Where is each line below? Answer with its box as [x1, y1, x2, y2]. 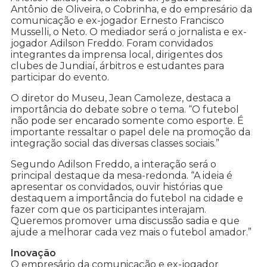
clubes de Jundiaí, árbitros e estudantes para [11, 60, 224, 72]
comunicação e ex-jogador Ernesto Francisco [11, 15, 224, 27]
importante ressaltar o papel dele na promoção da [11, 126, 250, 138]
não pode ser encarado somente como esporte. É [11, 115, 244, 127]
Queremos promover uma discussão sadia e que [11, 215, 240, 227]
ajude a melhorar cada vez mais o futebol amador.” [11, 226, 252, 238]
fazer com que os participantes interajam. [11, 204, 206, 216]
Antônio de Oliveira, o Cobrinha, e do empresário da [11, 4, 252, 15]
